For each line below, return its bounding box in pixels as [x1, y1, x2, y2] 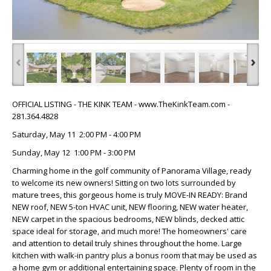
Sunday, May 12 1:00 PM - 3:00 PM [12, 146, 135, 158]
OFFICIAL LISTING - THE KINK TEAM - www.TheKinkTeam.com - [12, 98, 230, 109]
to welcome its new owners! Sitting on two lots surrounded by [12, 177, 236, 188]
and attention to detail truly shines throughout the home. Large [12, 237, 242, 249]
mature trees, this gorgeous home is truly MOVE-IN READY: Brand [12, 189, 247, 200]
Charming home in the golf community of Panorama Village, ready [12, 165, 252, 176]
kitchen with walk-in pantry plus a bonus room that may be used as [12, 249, 257, 261]
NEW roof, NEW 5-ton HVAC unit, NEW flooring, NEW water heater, [12, 201, 248, 212]
